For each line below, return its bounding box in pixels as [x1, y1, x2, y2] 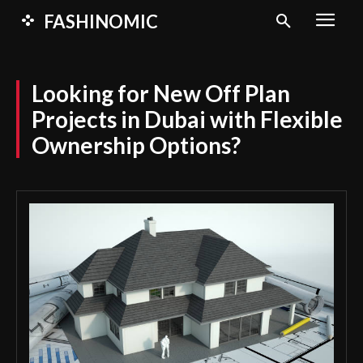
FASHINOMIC [44, 11, 158, 32]
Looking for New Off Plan [32, 79, 290, 107]
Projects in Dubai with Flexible [32, 105, 343, 133]
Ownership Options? [32, 131, 241, 159]
